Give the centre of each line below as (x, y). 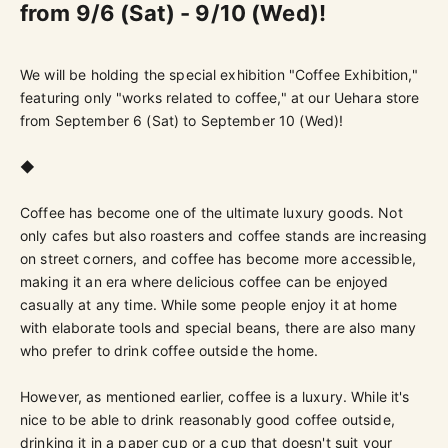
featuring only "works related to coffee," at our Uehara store (220, 97)
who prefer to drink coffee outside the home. (169, 350)
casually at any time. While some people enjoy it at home (208, 304)
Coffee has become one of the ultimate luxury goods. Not (211, 212)
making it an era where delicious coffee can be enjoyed (204, 281)
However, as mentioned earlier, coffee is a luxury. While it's (215, 396)
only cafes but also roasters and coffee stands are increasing (224, 235)
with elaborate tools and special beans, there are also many (218, 327)
